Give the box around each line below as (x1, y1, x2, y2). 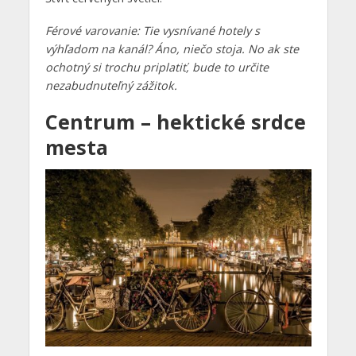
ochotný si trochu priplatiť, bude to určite (44, 60, 269, 75)
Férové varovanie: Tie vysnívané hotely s (44, 23, 260, 39)
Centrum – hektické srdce (44, 107, 306, 135)
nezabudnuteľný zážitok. (44, 78, 177, 94)
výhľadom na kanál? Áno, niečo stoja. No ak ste (44, 41, 299, 57)
